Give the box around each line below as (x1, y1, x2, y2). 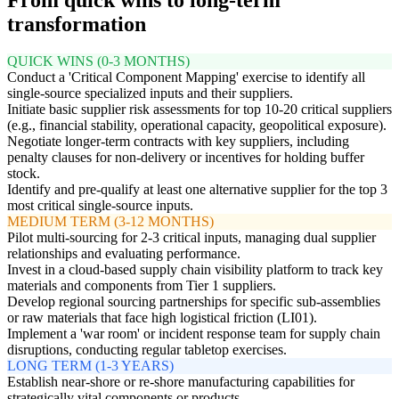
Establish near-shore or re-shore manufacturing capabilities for (7, 374, 354, 390)
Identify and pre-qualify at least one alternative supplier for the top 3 (7, 182, 387, 198)
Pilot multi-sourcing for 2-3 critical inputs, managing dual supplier (7, 230, 376, 246)
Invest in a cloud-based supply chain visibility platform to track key (7, 262, 383, 278)
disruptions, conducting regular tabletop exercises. (7, 342, 287, 358)
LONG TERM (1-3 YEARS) (7, 358, 174, 374)
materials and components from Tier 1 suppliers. (7, 278, 276, 294)
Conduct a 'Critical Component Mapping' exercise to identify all (7, 69, 365, 85)
